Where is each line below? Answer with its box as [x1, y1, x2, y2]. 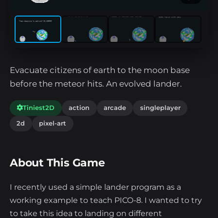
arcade [103, 104, 126, 112]
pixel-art [39, 119, 67, 127]
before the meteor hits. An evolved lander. [10, 79, 182, 89]
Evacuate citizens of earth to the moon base [10, 65, 190, 75]
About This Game [10, 156, 105, 169]
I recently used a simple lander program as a [10, 182, 181, 192]
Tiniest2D [23, 104, 55, 112]
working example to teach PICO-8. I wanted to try [10, 195, 202, 205]
